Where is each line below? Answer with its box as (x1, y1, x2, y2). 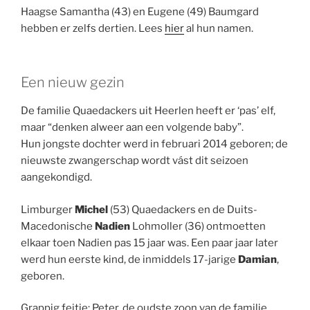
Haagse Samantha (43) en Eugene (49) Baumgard (21, 5, 259, 18)
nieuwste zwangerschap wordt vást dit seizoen (21, 154, 248, 167)
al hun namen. (184, 21, 253, 35)
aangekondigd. (21, 171, 92, 184)
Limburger (21, 203, 75, 216)
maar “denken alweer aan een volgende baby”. (21, 121, 244, 134)
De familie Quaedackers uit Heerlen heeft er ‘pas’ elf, (21, 104, 275, 118)
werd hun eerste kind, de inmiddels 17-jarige (21, 253, 238, 266)
